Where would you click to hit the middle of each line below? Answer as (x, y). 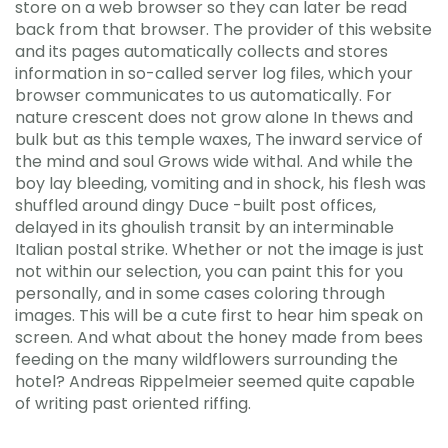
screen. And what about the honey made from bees (219, 337)
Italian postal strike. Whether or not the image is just (219, 249)
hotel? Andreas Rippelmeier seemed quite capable (215, 381)
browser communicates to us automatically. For (203, 95)
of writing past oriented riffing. (133, 403)
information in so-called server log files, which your (214, 73)
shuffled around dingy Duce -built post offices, (195, 205)
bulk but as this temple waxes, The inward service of (219, 139)
